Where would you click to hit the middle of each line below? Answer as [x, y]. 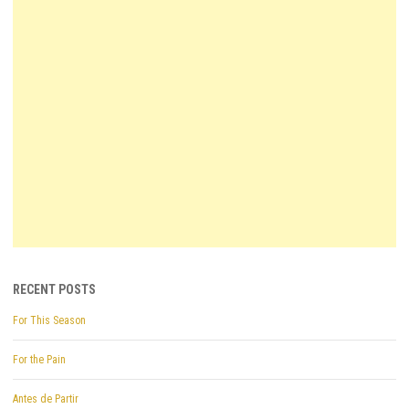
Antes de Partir [46, 399]
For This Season [49, 320]
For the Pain [39, 359]
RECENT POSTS [54, 289]
